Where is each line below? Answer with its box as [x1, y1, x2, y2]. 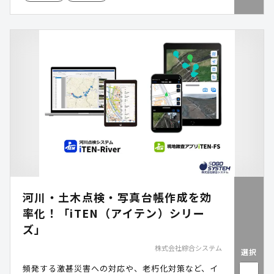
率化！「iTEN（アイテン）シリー [23, 205, 205, 221]
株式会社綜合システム [155, 243, 222, 253]
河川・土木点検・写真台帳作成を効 [23, 189, 212, 205]
